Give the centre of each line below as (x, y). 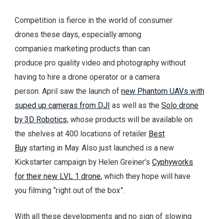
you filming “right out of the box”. (70, 190)
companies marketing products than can (82, 48)
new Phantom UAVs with (163, 91)
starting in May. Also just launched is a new (100, 148)
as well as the (136, 105)
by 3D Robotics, (42, 119)
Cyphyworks (173, 162)
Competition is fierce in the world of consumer (94, 20)
